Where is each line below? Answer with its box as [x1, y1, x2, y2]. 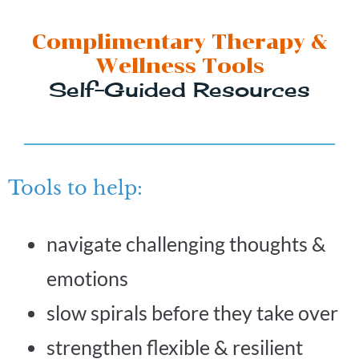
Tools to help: [8, 176, 143, 200]
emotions [46, 266, 128, 290]
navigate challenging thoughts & [46, 232, 326, 256]
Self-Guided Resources [49, 77, 310, 102]
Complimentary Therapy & [31, 30, 328, 54]
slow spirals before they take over [46, 301, 338, 325]
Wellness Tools [95, 54, 264, 78]
